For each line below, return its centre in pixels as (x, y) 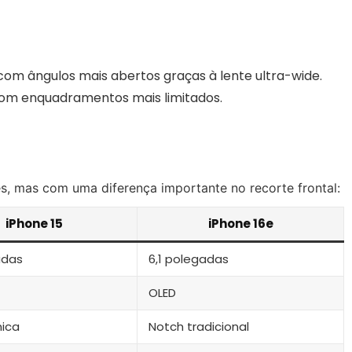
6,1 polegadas (189, 258)
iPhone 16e (240, 223)
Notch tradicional (199, 326)
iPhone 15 (34, 223)
